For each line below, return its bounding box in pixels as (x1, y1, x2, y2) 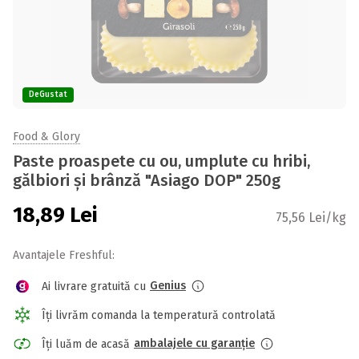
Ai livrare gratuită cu (42, 279, 146, 293)
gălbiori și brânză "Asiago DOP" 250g (13, 171, 280, 190)
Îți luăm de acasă (42, 337, 130, 351)
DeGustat (29, 90, 67, 99)
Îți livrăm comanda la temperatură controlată (42, 308, 276, 322)
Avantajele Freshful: (13, 248, 115, 262)
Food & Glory (13, 130, 80, 143)
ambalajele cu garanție (134, 337, 255, 350)
